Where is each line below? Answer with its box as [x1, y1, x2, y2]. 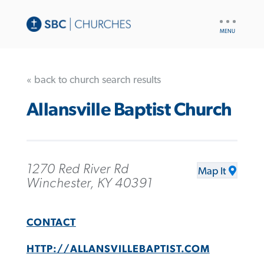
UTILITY [217, 14, 246, 22]
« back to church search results [26, 74, 161, 85]
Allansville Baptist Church [26, 101, 232, 120]
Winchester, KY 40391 [26, 176, 153, 190]
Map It [198, 166, 226, 177]
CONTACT [26, 217, 76, 228]
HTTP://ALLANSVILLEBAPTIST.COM [26, 244, 210, 255]
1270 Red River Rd [26, 161, 129, 176]
